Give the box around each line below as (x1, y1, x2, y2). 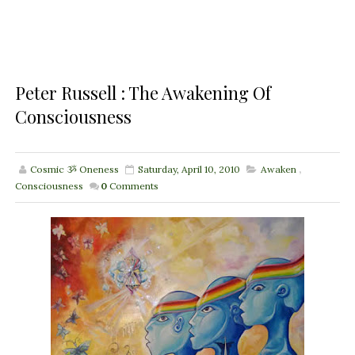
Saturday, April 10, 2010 (137, 163, 240, 176)
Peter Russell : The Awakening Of (14, 81, 271, 105)
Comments (109, 180, 158, 193)
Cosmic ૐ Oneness (29, 163, 119, 176)
